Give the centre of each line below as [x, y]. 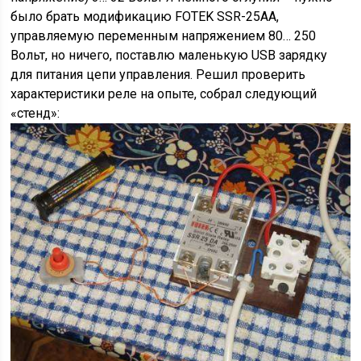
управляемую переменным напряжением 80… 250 [164, 36]
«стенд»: [35, 114]
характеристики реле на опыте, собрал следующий [164, 94]
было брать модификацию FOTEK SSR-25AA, [145, 17]
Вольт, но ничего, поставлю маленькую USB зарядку [169, 56]
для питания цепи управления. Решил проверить [158, 75]
